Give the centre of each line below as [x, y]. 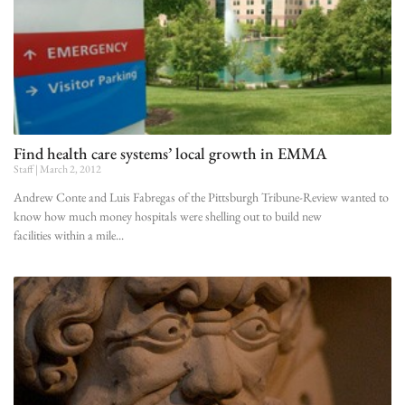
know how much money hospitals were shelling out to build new [168, 216]
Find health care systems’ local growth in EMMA [170, 153]
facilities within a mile [65, 235]
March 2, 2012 [70, 169]
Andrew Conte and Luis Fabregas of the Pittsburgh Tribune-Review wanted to [201, 197]
